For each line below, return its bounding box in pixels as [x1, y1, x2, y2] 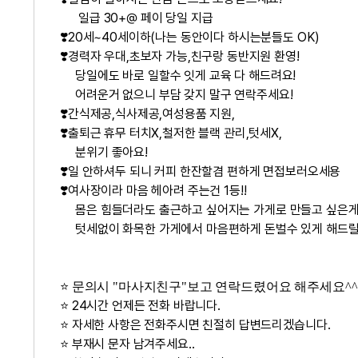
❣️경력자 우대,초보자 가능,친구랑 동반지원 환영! [60, 49, 300, 64]
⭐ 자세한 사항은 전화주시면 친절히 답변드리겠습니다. [60, 317, 331, 332]
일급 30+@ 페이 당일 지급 [60, 10, 213, 26]
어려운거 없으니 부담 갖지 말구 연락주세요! [60, 87, 293, 102]
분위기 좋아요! [60, 145, 148, 160]
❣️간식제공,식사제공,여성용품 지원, [60, 106, 235, 121]
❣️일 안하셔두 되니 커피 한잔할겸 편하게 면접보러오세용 [60, 164, 341, 179]
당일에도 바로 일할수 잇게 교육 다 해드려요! [60, 68, 296, 83]
